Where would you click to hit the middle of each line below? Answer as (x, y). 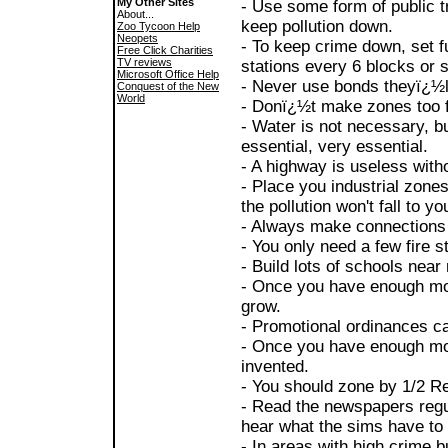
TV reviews (144, 62)
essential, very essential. (334, 146)
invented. (275, 366)
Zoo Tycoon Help (158, 26)
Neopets (137, 38)
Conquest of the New (168, 86)
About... (135, 14)
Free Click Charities (165, 50)
